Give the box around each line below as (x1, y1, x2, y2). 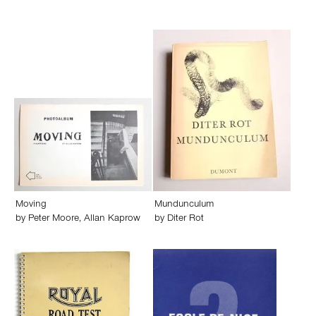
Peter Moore (28, 214, 79, 224)
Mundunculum (154, 200, 214, 210)
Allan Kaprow (84, 214, 140, 224)
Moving (16, 200, 47, 210)
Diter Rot (167, 214, 204, 224)
